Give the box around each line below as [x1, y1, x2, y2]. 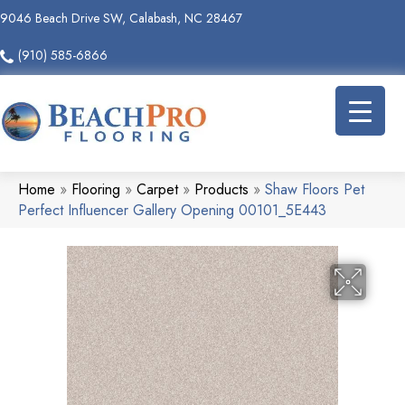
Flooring [71, 178, 120, 200]
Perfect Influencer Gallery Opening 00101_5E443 [18, 199, 326, 221]
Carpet [137, 178, 178, 200]
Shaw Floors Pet [265, 178, 364, 200]
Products [194, 178, 249, 200]
